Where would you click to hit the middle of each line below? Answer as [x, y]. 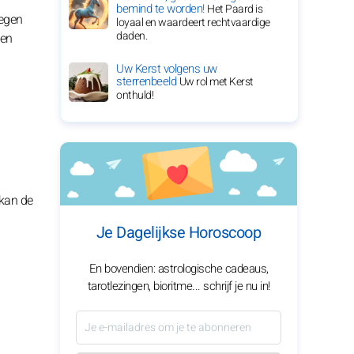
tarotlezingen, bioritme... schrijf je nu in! [179, 286]
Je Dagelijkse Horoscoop [179, 233]
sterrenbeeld [148, 81]
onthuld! [135, 95]
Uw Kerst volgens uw [167, 69]
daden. [132, 36]
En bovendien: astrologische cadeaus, [179, 269]
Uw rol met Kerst [216, 82]
